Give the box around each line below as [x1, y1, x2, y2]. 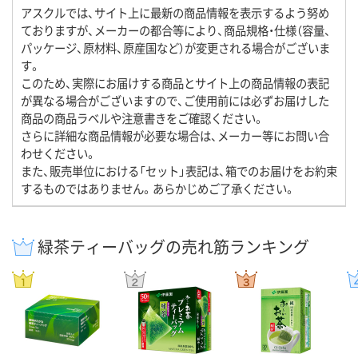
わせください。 [21, 145, 97, 162]
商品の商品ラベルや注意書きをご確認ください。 [21, 109, 265, 127]
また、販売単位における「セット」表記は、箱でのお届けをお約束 [21, 162, 337, 180]
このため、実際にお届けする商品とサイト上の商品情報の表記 [21, 74, 329, 92]
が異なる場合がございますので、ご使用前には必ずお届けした [21, 92, 329, 109]
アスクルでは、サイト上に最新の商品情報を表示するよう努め [21, 4, 329, 22]
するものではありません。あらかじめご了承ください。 [21, 180, 296, 197]
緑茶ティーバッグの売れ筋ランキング [38, 235, 309, 259]
